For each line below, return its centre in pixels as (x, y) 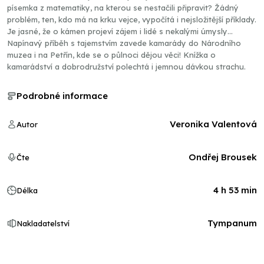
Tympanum (232, 223)
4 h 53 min (235, 190)
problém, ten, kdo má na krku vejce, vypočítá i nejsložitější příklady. (132, 19)
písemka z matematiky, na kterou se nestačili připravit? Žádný (123, 8)
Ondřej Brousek (223, 157)
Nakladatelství (43, 223)
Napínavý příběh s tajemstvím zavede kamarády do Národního (124, 43)
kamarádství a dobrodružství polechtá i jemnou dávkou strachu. (126, 67)
